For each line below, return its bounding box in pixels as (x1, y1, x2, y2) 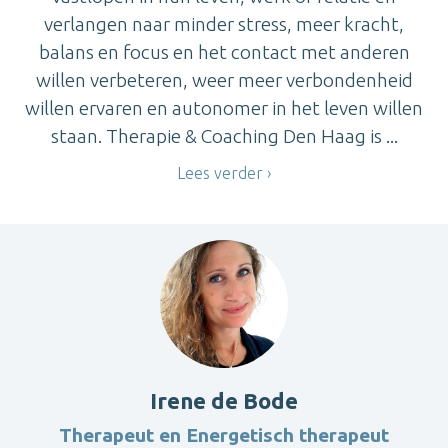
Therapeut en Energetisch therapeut (59, 423, 389, 446)
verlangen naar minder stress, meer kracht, (44, 13, 404, 36)
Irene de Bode (150, 387, 298, 413)
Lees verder (177, 164, 263, 183)
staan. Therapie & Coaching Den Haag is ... (50, 125, 398, 148)
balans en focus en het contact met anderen (38, 41, 410, 64)
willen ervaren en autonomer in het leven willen (25, 97, 423, 120)
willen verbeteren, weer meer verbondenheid (35, 69, 413, 92)
